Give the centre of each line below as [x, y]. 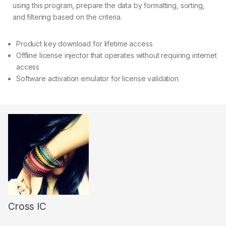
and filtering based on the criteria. [67, 17]
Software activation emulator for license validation [97, 79]
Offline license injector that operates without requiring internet [117, 55]
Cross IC [27, 207]
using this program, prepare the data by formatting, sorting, [109, 6]
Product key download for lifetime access [84, 44]
